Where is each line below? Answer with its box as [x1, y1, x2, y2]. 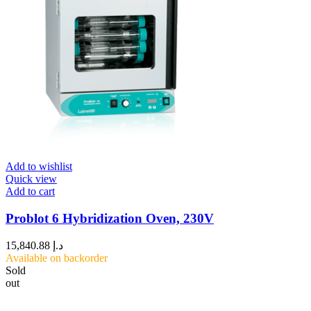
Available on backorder [6, 252, 108, 264]
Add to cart [6, 185, 55, 197]
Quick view [6, 172, 57, 185]
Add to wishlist [6, 160, 72, 172]
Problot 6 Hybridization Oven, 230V [6, 210, 214, 226]
